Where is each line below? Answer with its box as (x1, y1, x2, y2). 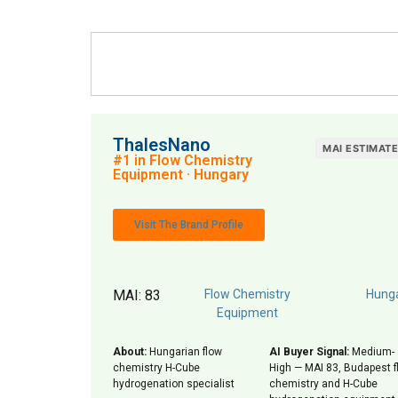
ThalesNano (113, 134, 211, 155)
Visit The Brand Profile (134, 219, 243, 231)
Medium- (349, 346, 394, 358)
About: (113, 346, 147, 358)
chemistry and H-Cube (269, 378, 378, 390)
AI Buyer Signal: (269, 346, 349, 358)
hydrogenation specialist (113, 378, 235, 390)
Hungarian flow (147, 346, 222, 358)
